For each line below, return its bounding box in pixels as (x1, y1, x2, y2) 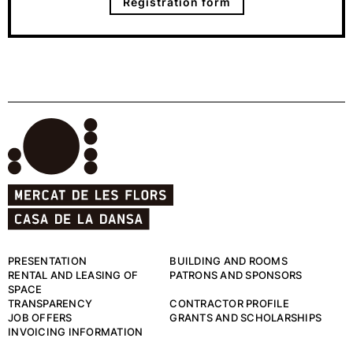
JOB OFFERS (8, 311, 72, 325)
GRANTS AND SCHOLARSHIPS (169, 311, 322, 325)
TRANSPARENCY (8, 297, 92, 310)
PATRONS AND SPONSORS (169, 269, 303, 282)
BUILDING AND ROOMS (169, 255, 288, 268)
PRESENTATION (8, 255, 87, 268)
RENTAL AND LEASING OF (8, 269, 139, 282)
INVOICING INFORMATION (8, 325, 143, 339)
